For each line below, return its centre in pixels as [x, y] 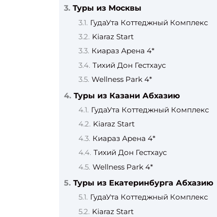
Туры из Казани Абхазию [127, 95]
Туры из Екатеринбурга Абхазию [143, 183]
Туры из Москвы [107, 8]
